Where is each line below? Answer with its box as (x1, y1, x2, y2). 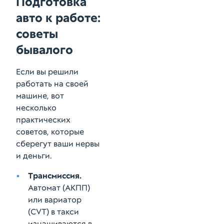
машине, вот (16, 90, 64, 101)
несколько (16, 102, 56, 113)
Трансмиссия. (28, 170, 81, 181)
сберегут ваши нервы (16, 138, 99, 149)
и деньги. (16, 150, 52, 161)
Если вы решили (16, 66, 78, 77)
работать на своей (16, 78, 88, 89)
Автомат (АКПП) (28, 182, 90, 193)
